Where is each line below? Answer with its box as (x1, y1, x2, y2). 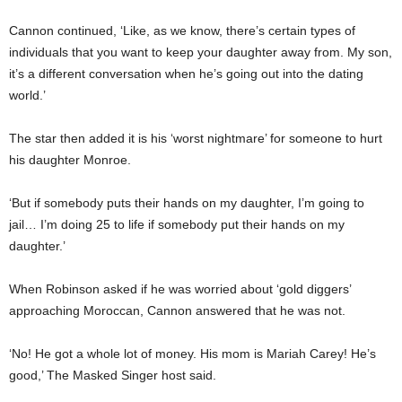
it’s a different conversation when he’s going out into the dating (9, 66, 363, 81)
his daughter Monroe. (9, 152, 135, 167)
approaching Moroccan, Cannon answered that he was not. (9, 302, 349, 318)
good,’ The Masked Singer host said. (9, 367, 220, 382)
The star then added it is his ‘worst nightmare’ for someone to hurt (9, 130, 382, 145)
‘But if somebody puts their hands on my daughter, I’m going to (9, 195, 364, 210)
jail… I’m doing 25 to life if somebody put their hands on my (9, 216, 345, 232)
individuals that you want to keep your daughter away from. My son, (9, 44, 392, 59)
